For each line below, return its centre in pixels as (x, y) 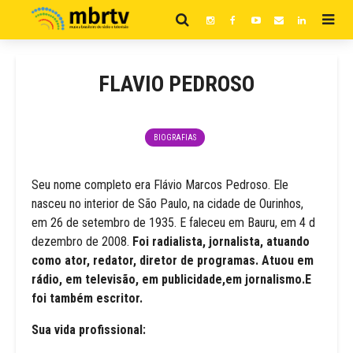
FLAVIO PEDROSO (176, 84)
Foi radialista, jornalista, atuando (219, 242)
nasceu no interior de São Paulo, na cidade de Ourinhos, (167, 204)
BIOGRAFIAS (175, 137)
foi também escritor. (87, 298)
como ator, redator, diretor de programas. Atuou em (173, 260)
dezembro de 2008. (80, 242)
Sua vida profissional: (89, 330)
